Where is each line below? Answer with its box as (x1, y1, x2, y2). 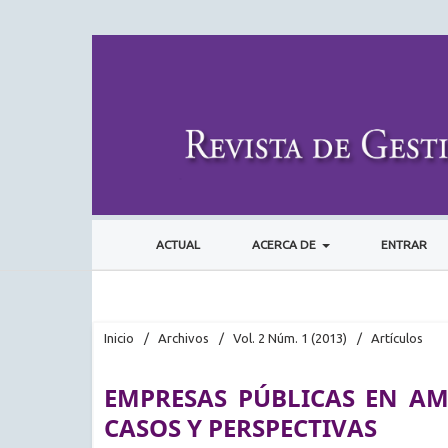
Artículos (371, 330, 423, 345)
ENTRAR (381, 237, 428, 251)
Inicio (104, 330, 134, 345)
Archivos (158, 330, 209, 345)
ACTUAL (155, 237, 200, 251)
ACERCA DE (251, 237, 319, 251)
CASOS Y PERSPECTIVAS (104, 410, 377, 444)
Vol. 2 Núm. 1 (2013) (233, 330, 347, 345)
